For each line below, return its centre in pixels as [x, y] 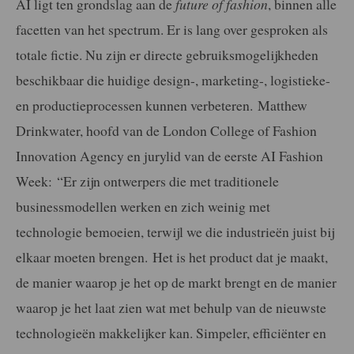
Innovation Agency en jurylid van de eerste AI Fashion [169, 155]
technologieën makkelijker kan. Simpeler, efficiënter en [171, 332]
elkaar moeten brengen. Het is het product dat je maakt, [172, 256]
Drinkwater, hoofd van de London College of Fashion [166, 130]
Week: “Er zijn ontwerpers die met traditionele [147, 181]
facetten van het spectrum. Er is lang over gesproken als [172, 29]
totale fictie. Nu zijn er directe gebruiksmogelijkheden [167, 54]
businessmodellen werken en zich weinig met [143, 206]
